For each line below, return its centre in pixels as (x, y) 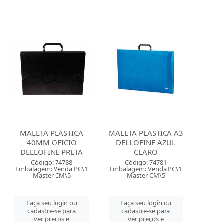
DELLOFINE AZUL (146, 142)
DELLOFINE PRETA (52, 152)
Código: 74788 (52, 162)
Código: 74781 (146, 162)
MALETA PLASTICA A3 (146, 133)
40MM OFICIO (52, 142)
